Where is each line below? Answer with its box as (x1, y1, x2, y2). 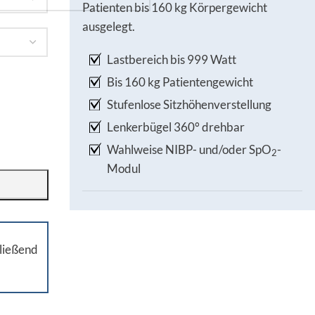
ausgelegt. (82, 19, 135, 34)
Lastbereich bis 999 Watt (106, 52, 238, 67)
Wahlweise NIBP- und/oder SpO (106, 142, 271, 157)
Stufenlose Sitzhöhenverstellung (106, 97, 271, 112)
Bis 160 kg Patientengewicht (106, 75, 253, 89)
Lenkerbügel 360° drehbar (106, 120, 245, 134)
